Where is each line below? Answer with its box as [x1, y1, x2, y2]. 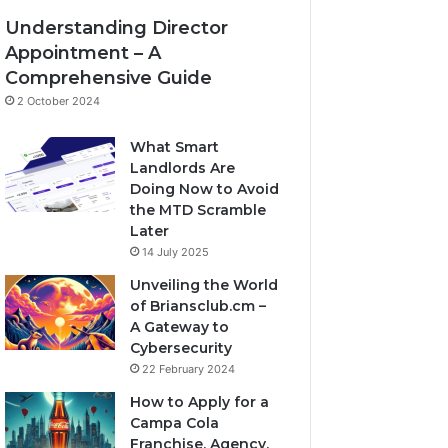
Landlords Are [130, 159, 236, 177]
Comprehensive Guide [5, 67, 213, 89]
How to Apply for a [130, 393, 270, 411]
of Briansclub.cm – [130, 297, 267, 315]
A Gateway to [130, 318, 230, 336]
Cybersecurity [130, 339, 233, 357]
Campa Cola [130, 414, 220, 432]
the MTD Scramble [130, 201, 267, 219]
